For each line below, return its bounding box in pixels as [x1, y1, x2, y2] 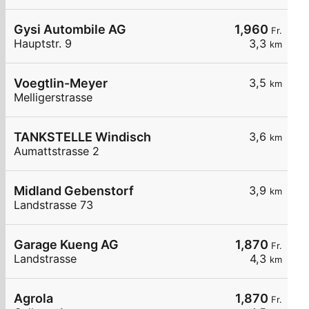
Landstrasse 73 [14, 198, 93, 212]
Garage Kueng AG [14, 237, 119, 252]
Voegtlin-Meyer [14, 76, 108, 91]
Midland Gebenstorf [14, 183, 134, 199]
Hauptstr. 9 [14, 37, 72, 51]
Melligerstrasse [14, 90, 92, 105]
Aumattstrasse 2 [14, 144, 99, 159]
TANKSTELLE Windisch [14, 130, 151, 145]
